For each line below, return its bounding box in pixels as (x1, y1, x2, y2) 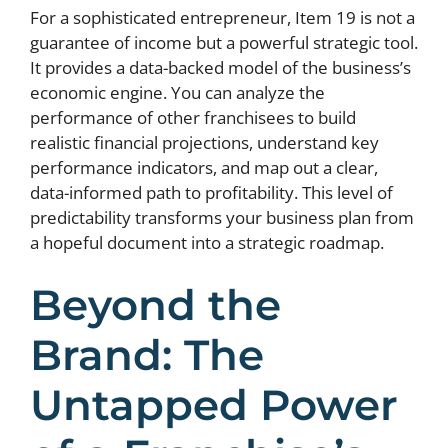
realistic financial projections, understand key (30, 130, 379, 154)
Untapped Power (30, 379, 398, 431)
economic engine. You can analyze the (30, 80, 325, 104)
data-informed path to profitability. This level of (30, 180, 393, 204)
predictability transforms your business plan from (30, 205, 414, 229)
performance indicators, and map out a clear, (30, 155, 378, 179)
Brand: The (30, 329, 264, 381)
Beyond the (30, 279, 281, 331)
